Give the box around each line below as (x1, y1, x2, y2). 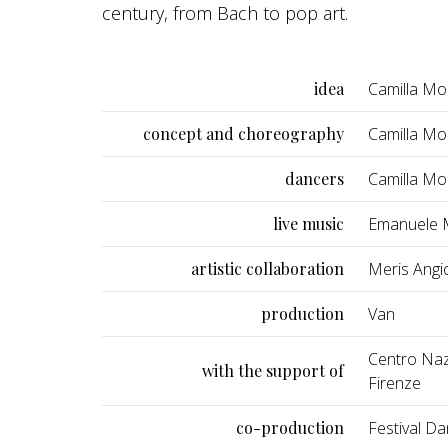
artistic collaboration (191, 257, 344, 279)
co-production (236, 416, 344, 438)
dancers (285, 167, 344, 189)
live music (273, 212, 344, 234)
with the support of (202, 359, 344, 381)
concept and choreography (143, 122, 344, 144)
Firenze (368, 371, 421, 394)
